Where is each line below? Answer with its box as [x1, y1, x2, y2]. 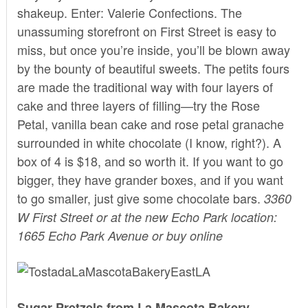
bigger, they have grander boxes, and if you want [16, 170, 283, 188]
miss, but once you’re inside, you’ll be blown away [16, 40, 290, 58]
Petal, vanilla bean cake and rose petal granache [16, 114, 284, 133]
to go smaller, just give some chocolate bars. [16, 188, 264, 207]
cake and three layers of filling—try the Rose [16, 96, 260, 114]
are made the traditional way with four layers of [16, 77, 273, 96]
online [189, 226, 223, 244]
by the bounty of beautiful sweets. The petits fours [16, 58, 289, 77]
